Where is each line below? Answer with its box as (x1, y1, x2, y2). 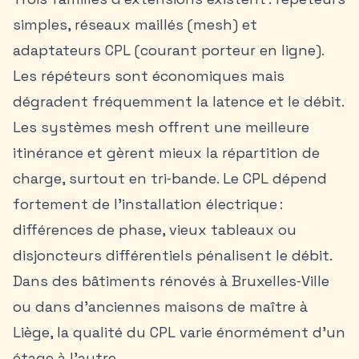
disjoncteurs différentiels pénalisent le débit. (13, 246, 332, 264)
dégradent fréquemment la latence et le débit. (13, 92, 344, 111)
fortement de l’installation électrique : (13, 195, 283, 213)
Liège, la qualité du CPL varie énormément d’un (13, 323, 345, 341)
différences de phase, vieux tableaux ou (13, 220, 296, 239)
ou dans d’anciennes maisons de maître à (13, 297, 308, 316)
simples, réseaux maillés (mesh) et (13, 15, 257, 34)
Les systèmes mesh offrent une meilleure (13, 118, 309, 136)
